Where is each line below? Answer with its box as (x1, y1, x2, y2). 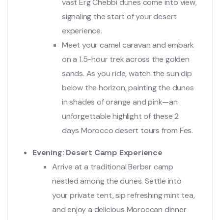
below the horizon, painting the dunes (62, 82, 194, 93)
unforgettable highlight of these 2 (62, 110, 179, 121)
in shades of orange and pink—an (62, 96, 178, 107)
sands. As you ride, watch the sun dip (62, 68, 192, 79)
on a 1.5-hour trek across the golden (62, 54, 190, 64)
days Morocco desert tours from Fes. (62, 125, 193, 136)
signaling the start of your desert (62, 11, 177, 22)
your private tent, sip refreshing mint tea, (52, 190, 195, 200)
